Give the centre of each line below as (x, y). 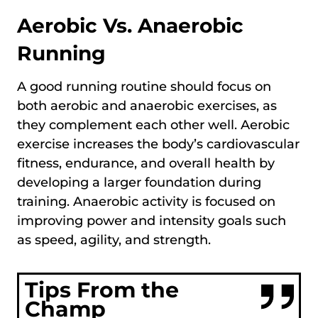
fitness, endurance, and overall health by (146, 164)
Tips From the (102, 290)
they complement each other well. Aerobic (153, 125)
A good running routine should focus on (144, 87)
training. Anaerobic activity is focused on (146, 202)
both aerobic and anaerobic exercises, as (147, 106)
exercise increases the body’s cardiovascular (158, 144)
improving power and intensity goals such (152, 221)
